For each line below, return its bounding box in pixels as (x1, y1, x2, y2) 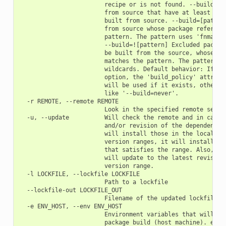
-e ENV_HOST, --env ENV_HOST (19, 202, 122, 210)
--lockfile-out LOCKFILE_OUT (19, 186, 122, 194)
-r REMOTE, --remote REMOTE (19, 97, 119, 105)
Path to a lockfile (19, 178, 168, 186)
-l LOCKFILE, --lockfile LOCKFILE (19, 170, 140, 178)
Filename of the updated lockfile (19, 194, 217, 202)
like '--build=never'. (19, 89, 179, 97)
